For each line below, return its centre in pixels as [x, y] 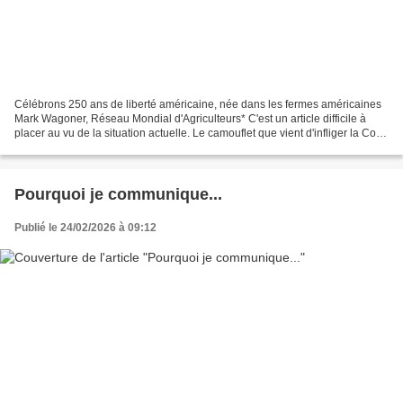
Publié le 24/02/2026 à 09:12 [85, 227]
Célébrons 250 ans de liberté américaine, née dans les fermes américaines [198, 104]
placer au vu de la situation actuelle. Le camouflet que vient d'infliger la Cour [200, 133]
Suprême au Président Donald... [93, 147]
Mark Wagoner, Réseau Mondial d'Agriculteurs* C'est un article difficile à [190, 118]
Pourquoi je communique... [118, 194]
